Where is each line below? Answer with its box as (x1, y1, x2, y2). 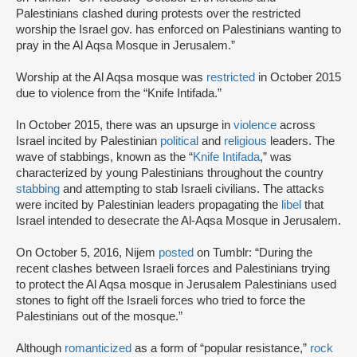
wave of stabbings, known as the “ (16, 151, 193, 164)
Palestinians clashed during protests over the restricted (16, 7, 300, 21)
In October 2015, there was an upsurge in (16, 119, 233, 132)
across (277, 119, 316, 132)
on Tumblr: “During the (194, 246, 312, 260)
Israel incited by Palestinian (16, 135, 160, 148)
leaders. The (267, 135, 335, 148)
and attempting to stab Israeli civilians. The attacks (60, 182, 324, 196)
